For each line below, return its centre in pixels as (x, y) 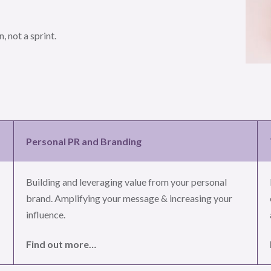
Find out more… (61, 244)
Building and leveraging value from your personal (126, 181)
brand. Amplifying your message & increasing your (129, 198)
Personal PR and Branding (84, 141)
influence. (46, 214)
